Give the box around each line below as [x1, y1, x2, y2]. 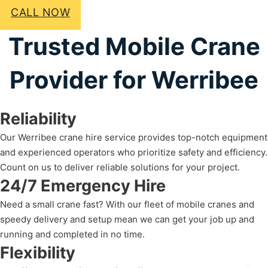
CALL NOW [11, 5, 70, 19]
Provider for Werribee [10, 65, 258, 95]
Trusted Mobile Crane [8, 32, 260, 62]
